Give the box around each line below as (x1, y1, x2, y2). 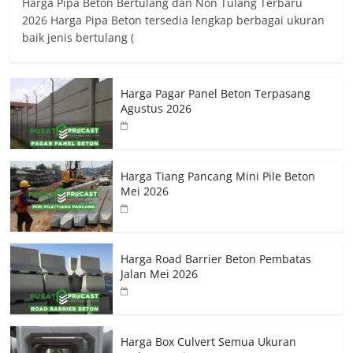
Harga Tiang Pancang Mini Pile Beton (121, 168, 316, 184)
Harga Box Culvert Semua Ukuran (121, 333, 297, 349)
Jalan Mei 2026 (121, 266, 199, 281)
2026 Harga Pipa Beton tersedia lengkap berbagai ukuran (22, 12, 325, 28)
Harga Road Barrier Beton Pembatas (121, 251, 312, 266)
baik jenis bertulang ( (22, 29, 135, 45)
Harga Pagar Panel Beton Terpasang (121, 85, 311, 101)
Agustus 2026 (121, 100, 192, 116)
